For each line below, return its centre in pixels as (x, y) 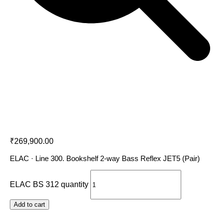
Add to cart (29, 205)
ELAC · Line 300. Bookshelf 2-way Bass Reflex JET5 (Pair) (105, 159)
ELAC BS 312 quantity (49, 184)
